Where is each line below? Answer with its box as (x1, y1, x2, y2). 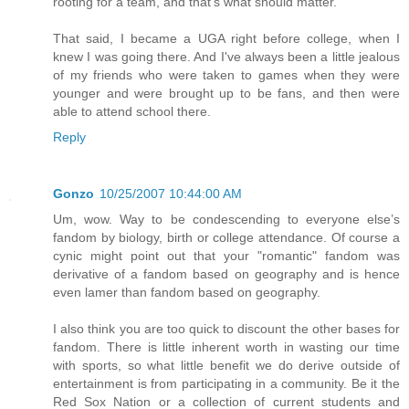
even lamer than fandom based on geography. (53, 285, 320, 300)
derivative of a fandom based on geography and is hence (53, 267, 400, 282)
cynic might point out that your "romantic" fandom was (53, 248, 400, 264)
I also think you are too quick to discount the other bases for (53, 321, 400, 337)
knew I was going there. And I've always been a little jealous (53, 49, 400, 65)
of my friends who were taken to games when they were (53, 68, 400, 83)
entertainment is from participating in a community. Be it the (53, 376, 400, 392)
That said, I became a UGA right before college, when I (53, 31, 400, 47)
